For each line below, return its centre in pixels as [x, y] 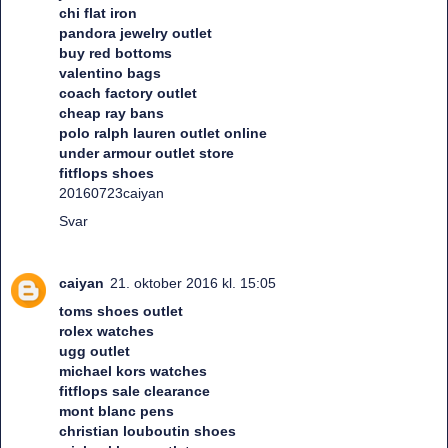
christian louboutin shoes [147, 430]
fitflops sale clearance [134, 390]
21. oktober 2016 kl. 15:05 [193, 282]
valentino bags [110, 72]
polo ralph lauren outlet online [163, 132]
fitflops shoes [106, 172]
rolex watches [106, 330]
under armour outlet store [146, 152]
